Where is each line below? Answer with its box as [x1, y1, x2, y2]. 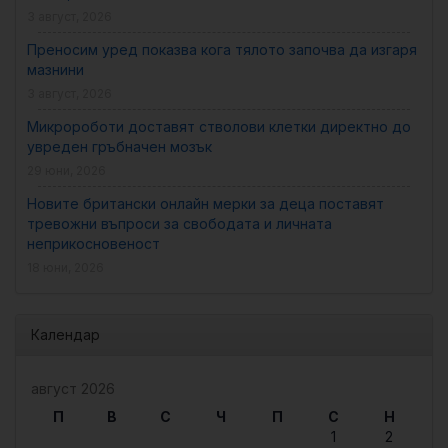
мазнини [27, 61, 84, 78]
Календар [31, 326, 100, 343]
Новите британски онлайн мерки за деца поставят [27, 195, 384, 212]
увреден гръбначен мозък [27, 138, 212, 155]
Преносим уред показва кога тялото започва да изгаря [27, 41, 417, 58]
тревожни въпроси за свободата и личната [27, 215, 332, 232]
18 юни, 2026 [27, 260, 104, 275]
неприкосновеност [27, 235, 160, 252]
